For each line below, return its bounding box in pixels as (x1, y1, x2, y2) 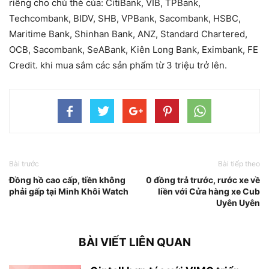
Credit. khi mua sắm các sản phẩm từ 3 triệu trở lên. (9, 59, 227, 71)
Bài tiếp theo (218, 159, 260, 168)
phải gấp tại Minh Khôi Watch (9, 186, 128, 196)
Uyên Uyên (216, 197, 260, 208)
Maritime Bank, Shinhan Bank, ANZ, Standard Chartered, (9, 28, 247, 40)
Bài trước (9, 159, 39, 168)
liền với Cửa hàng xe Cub (158, 186, 260, 196)
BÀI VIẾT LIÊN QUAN (78, 235, 191, 249)
